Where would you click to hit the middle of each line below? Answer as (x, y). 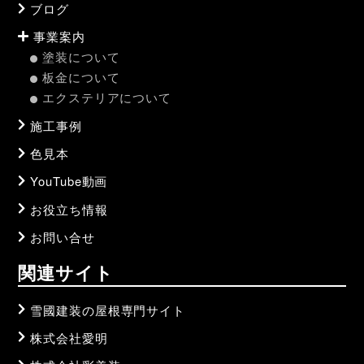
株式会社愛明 (69, 337)
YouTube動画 (69, 181)
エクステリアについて (107, 97)
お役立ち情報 (69, 209)
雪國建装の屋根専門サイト (108, 310)
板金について (81, 77)
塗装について (81, 57)
